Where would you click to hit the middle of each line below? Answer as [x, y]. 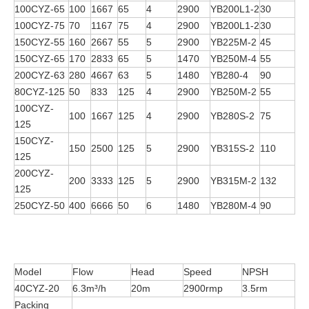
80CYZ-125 [40, 91]
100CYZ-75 [40, 25]
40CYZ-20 [37, 288]
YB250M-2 [233, 91]
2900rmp [203, 288]
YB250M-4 [233, 58]
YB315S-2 [232, 148]
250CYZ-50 [40, 205]
